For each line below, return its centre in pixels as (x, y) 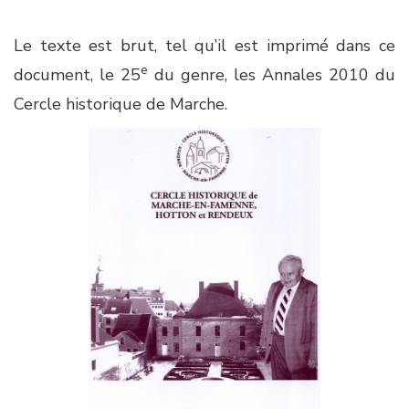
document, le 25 (77, 75)
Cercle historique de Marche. (121, 104)
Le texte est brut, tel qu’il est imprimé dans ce (204, 46)
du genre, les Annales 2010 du (272, 75)
